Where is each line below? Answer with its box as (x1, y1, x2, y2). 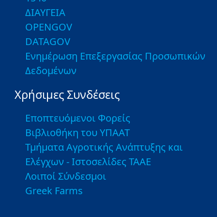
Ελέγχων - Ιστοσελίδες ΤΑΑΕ (25, 155, 151, 169)
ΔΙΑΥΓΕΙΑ (25, 6, 65, 19)
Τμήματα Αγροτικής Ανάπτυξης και (25, 140, 183, 154)
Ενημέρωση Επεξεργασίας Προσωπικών (25, 49, 205, 63)
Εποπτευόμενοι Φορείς (25, 111, 130, 125)
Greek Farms (25, 184, 83, 198)
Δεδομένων (25, 64, 77, 77)
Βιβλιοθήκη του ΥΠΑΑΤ (25, 126, 130, 139)
